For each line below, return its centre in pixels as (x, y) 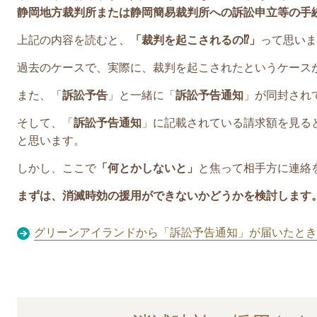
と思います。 (51, 140)
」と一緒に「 (142, 95)
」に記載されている (192, 122)
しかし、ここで (57, 168)
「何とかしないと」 (147, 168)
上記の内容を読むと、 (74, 40)
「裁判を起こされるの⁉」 (195, 40)
